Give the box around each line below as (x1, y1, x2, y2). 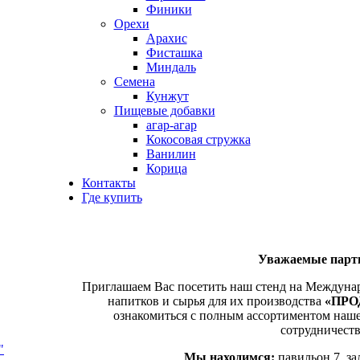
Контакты (81, 176, 136, 190)
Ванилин (145, 147, 196, 161)
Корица (145, 162, 187, 175)
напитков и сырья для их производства (107, 294, 325, 308)
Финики (145, 2, 192, 16)
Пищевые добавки (113, 104, 215, 117)
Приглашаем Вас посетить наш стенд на (82, 280, 305, 293)
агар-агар (145, 118, 197, 132)
